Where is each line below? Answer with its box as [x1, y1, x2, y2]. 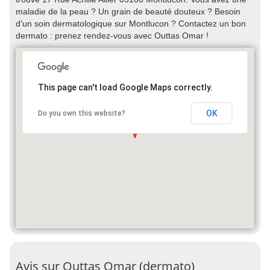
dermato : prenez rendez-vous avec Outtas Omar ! [16, 31, 209, 40]
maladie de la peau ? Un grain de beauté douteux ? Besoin [16, 7, 240, 16]
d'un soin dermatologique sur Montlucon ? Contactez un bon [16, 19, 246, 28]
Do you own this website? [37, 109, 125, 118]
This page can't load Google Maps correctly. [37, 83, 213, 92]
